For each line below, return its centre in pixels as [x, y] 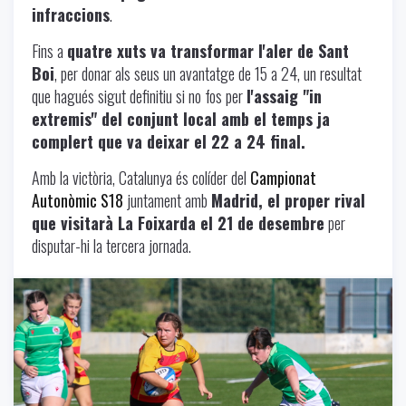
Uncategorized [63, 354]
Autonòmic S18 [77, 201]
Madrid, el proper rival [288, 201]
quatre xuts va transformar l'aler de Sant [208, 51]
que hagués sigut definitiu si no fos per [139, 97]
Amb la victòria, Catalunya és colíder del [141, 178]
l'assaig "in [284, 97]
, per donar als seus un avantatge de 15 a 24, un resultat [208, 74]
